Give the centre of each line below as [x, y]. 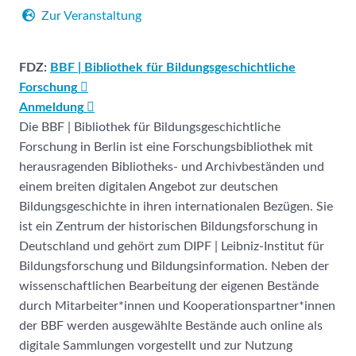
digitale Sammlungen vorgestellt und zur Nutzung [156, 345]
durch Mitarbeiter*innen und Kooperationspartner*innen [177, 306]
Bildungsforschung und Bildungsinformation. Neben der [174, 266]
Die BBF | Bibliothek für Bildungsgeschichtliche [150, 127]
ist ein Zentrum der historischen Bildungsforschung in [168, 226]
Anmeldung [51, 107]
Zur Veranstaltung [91, 15]
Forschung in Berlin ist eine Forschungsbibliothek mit [166, 147]
